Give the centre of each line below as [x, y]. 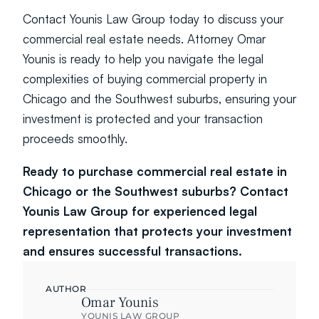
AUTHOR [66, 289]
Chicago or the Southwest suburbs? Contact [156, 191]
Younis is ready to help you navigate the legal [143, 59]
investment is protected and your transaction [143, 119]
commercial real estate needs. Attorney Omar [144, 39]
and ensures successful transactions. [132, 251]
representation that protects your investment [157, 231]
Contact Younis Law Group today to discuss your [153, 19]
